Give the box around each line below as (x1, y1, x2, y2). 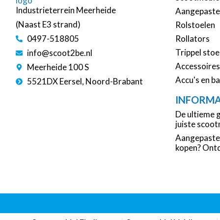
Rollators (175, 33, 210, 44)
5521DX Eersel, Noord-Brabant (27, 76, 143, 87)
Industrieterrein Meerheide (16, 5, 116, 16)
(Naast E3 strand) (16, 19, 81, 30)
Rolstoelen (175, 20, 215, 30)
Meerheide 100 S (27, 62, 89, 73)
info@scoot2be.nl (27, 48, 92, 58)
